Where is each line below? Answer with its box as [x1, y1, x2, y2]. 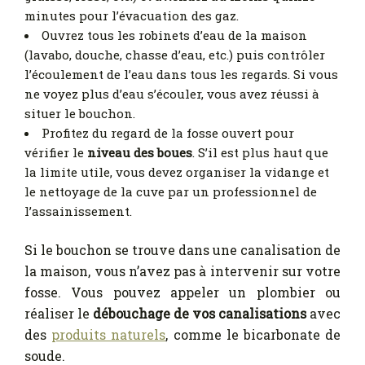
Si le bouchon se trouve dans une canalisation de [24, 240, 341, 258]
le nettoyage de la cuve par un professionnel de [24, 183, 317, 200]
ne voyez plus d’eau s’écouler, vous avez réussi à [24, 86, 319, 103]
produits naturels [51, 325, 166, 343]
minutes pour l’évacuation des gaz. [24, 7, 239, 24]
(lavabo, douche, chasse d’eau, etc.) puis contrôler [24, 46, 325, 64]
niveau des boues [87, 144, 192, 161]
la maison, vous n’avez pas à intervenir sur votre [24, 262, 341, 279]
